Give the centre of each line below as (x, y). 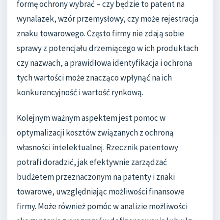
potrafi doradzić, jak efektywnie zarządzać (92, 162)
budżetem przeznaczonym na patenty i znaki (96, 177)
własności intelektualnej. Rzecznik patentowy (97, 147)
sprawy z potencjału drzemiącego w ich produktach (108, 48)
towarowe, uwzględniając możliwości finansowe (101, 191)
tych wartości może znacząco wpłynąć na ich (94, 78)
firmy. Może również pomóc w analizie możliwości (102, 206)
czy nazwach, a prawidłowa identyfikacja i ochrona (104, 63)
